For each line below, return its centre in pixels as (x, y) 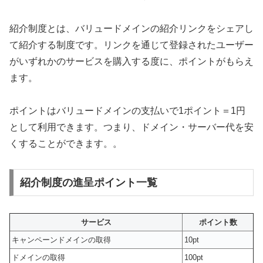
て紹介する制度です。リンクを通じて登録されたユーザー (131, 45)
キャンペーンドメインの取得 (61, 240)
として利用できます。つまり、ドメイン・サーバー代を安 (131, 127)
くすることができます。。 (66, 144)
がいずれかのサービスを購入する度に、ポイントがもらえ (131, 61)
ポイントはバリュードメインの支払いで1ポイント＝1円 (127, 111)
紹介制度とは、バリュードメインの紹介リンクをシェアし (131, 28)
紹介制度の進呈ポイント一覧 (88, 183)
